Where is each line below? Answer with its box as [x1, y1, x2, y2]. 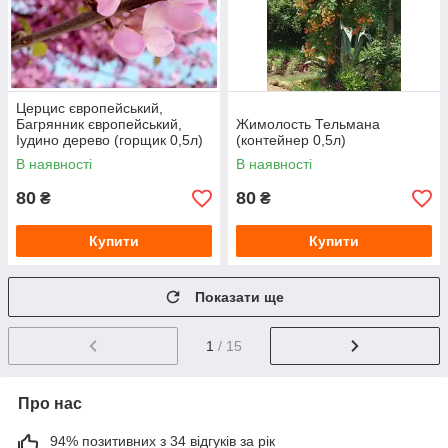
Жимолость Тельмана [236, 116, 380, 133]
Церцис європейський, [16, 100, 163, 117]
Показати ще [195, 289, 284, 306]
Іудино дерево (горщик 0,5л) [16, 132, 203, 149]
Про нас [18, 395, 82, 413]
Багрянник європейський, [16, 116, 182, 133]
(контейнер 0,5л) [236, 132, 346, 149]
